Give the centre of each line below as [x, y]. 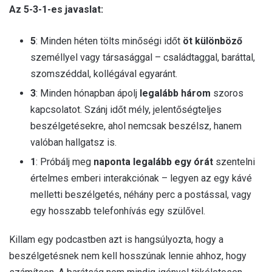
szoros [227, 93]
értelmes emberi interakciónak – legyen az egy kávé [141, 178]
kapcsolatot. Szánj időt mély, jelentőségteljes [126, 109]
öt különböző [212, 41]
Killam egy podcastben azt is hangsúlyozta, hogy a [116, 239]
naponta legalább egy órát [153, 161]
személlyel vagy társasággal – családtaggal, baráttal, [143, 57]
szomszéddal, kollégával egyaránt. [104, 73]
